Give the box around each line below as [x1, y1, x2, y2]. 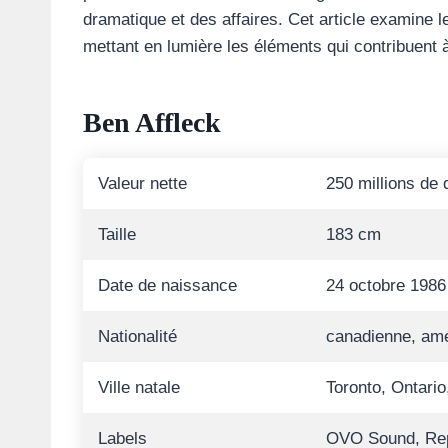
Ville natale [98, 378, 180, 398]
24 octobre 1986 [326, 276, 446, 296]
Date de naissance [98, 276, 237, 296]
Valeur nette [98, 174, 187, 194]
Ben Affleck [83, 107, 221, 139]
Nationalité [98, 327, 177, 347]
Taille [98, 225, 136, 245]
